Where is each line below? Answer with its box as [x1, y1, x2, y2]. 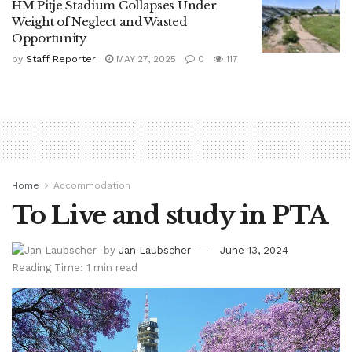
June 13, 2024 [220, 244, 288, 256]
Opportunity [12, 30, 87, 46]
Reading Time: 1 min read [12, 262, 137, 274]
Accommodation [53, 179, 130, 191]
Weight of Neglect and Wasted [12, 13, 187, 29]
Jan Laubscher [119, 244, 191, 256]
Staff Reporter [26, 53, 96, 64]
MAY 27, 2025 [113, 53, 176, 64]
